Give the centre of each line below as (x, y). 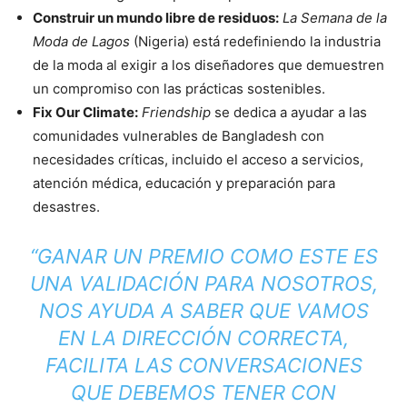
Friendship (176, 112)
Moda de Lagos (81, 41)
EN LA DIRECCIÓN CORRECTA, (203, 338)
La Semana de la (335, 17)
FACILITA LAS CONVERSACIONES (203, 365)
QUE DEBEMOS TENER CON (203, 392)
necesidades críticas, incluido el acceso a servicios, (198, 159)
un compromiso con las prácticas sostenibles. (179, 88)
